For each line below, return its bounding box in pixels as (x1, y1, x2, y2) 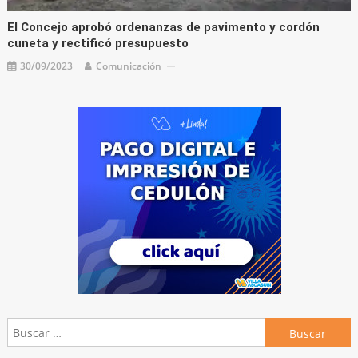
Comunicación (96, 59, 162, 74)
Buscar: (264, 320, 304, 336)
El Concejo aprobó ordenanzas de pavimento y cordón (7, 20, 320, 35)
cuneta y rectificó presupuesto (7, 36, 189, 51)
